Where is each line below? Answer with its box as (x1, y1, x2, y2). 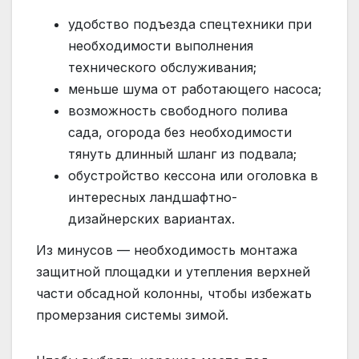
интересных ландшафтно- (68, 188, 237, 205)
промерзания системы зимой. (36, 307, 228, 324)
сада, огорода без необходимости (68, 123, 292, 140)
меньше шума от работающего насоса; (68, 80, 321, 97)
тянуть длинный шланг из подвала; (68, 145, 296, 162)
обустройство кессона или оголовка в (68, 167, 318, 184)
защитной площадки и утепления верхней (36, 264, 310, 280)
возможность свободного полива (68, 102, 288, 119)
